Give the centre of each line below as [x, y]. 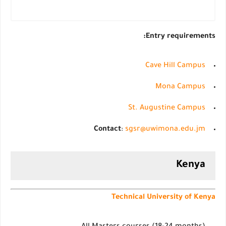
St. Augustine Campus [167, 108]
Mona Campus [180, 87]
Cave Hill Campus [175, 66]
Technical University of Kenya [163, 198]
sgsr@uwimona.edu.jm [165, 130]
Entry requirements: [181, 37]
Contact [107, 130]
